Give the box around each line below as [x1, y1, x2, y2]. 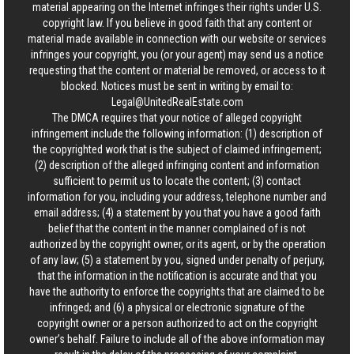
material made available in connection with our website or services [28, 32, 326, 45]
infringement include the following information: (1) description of [32, 127, 322, 140]
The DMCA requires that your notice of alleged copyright [52, 111, 302, 124]
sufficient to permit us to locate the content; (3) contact [53, 175, 301, 187]
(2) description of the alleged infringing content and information [35, 159, 319, 171]
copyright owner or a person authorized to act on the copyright [36, 317, 318, 330]
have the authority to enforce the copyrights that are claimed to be [29, 285, 325, 298]
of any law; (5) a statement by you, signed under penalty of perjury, [29, 254, 325, 266]
